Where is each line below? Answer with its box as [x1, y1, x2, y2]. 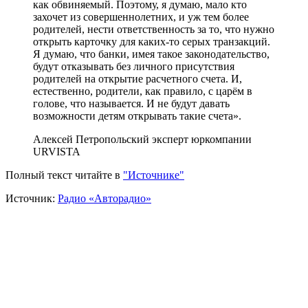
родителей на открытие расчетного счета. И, [33, 72, 242, 85]
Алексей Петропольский [33, 133, 149, 145]
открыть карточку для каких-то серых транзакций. [33, 35, 270, 47]
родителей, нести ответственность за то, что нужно [33, 23, 274, 35]
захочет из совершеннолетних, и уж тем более [33, 10, 249, 23]
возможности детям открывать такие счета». [33, 109, 241, 122]
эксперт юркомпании [152, 133, 252, 145]
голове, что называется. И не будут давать [33, 97, 230, 109]
